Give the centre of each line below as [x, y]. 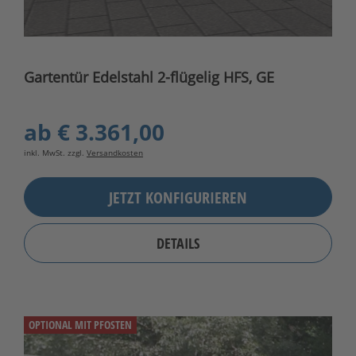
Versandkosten [115, 153]
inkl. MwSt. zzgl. [55, 153]
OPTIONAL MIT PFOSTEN [80, 325]
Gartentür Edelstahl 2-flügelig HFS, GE [149, 77]
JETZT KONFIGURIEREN [178, 197]
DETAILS [178, 244]
